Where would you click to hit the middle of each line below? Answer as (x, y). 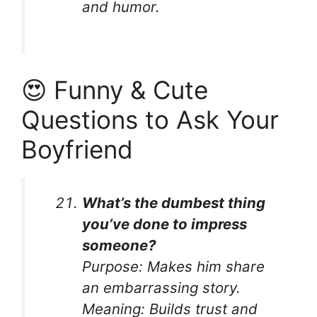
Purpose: (113, 266)
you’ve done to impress (165, 224)
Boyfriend (77, 149)
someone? (119, 245)
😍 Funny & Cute (115, 90)
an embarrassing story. (162, 287)
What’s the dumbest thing (174, 202)
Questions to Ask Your (150, 119)
